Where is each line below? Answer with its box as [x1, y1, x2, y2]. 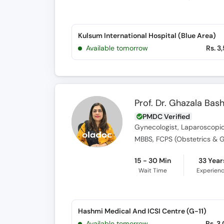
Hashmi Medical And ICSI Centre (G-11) [77, 206, 206, 215]
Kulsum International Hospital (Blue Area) [77, 31, 216, 40]
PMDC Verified [142, 112, 190, 121]
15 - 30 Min [134, 156, 171, 165]
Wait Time [138, 166, 167, 174]
